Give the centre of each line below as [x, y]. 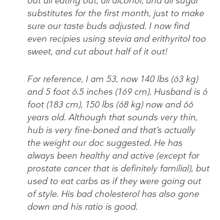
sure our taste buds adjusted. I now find [108, 26]
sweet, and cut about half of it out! [97, 51]
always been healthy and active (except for [113, 155]
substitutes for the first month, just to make [115, 13]
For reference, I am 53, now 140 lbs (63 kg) [112, 79]
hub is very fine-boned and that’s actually [111, 130]
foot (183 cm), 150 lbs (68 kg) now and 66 [110, 104]
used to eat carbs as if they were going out [114, 181]
